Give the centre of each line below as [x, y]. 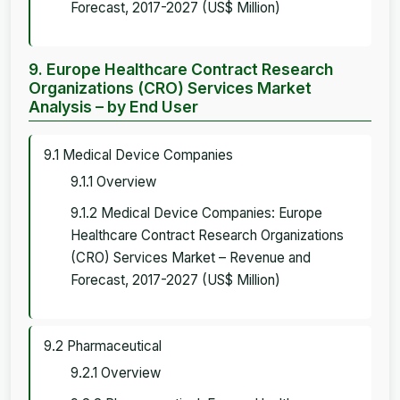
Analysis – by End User [113, 106]
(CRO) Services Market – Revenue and [191, 257]
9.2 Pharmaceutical [103, 346]
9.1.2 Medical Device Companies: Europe [196, 212]
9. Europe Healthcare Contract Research [181, 69]
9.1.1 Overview [113, 181]
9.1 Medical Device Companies [138, 154]
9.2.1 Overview [116, 372]
